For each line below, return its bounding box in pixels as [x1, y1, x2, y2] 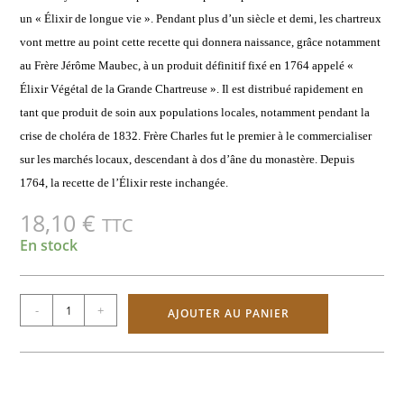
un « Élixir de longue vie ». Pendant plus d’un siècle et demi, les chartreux [20, 12, 382, 26]
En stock [20, 235, 78, 256]
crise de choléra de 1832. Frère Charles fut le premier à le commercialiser [20, 129, 372, 143]
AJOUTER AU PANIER [167, 306, 289, 322]
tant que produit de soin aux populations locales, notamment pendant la [20, 106, 371, 120]
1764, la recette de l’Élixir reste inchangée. [20, 176, 229, 190]
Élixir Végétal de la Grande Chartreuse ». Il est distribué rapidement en [20, 82, 364, 96]
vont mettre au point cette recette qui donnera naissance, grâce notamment [20, 35, 381, 50]
